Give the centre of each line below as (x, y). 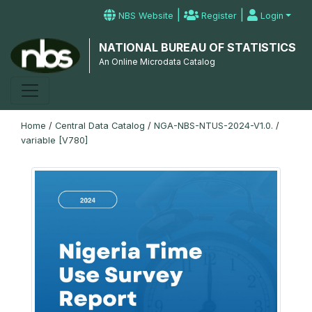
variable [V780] (54, 140)
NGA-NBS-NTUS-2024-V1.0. (213, 126)
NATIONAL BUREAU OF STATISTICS (197, 47)
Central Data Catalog (100, 126)
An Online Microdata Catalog (157, 62)
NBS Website (145, 16)
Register (218, 16)
